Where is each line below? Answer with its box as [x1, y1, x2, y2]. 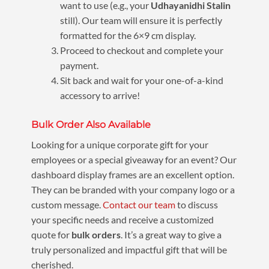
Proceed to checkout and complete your [59, 44, 223, 56]
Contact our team [102, 199, 175, 210]
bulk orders [71, 229, 121, 240]
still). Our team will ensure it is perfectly [59, 14, 222, 26]
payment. [59, 59, 98, 71]
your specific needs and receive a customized [31, 214, 214, 225]
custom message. [31, 199, 103, 210]
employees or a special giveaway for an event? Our [31, 154, 237, 165]
